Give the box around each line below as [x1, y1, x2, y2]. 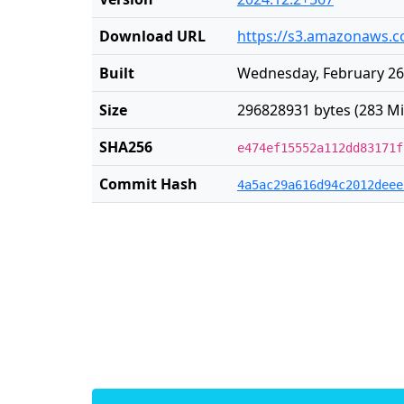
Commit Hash [99, 174, 197, 194]
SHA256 [99, 137, 152, 157]
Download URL [99, 26, 206, 46]
